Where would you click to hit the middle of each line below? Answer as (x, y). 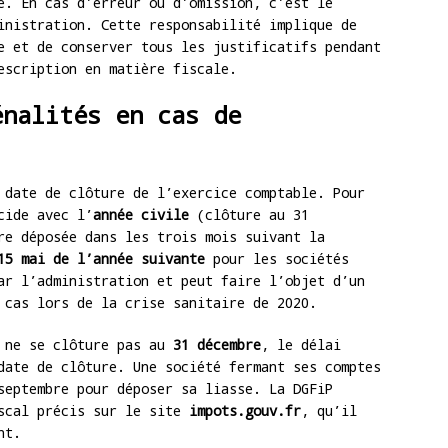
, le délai (301, 345)
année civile (141, 215)
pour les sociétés (277, 259)
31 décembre (217, 345)
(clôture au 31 (249, 215)
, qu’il (329, 411)
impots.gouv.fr (245, 411)
